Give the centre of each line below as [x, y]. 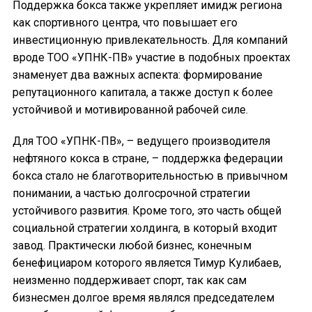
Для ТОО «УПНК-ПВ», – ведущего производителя [141, 141]
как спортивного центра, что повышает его [125, 22]
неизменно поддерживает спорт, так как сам [130, 280]
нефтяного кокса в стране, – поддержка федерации [148, 158]
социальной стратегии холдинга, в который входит [145, 228]
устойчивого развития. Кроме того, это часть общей [147, 210]
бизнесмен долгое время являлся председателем [143, 297]
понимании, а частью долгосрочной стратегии [131, 193]
